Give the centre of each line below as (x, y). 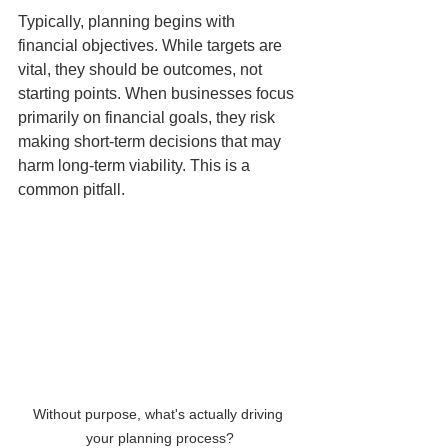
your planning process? (160, 437)
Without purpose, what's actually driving (160, 413)
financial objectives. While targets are (152, 45)
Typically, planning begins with (128, 21)
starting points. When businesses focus (158, 93)
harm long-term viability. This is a (136, 165)
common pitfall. (71, 189)
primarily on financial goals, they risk (148, 117)
